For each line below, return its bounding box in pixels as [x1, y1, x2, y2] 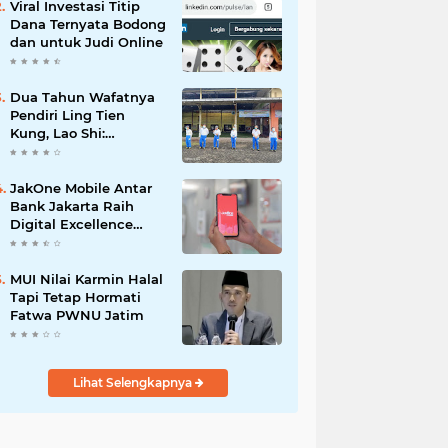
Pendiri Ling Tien [10, 107, 125, 123]
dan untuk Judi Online [10, 34, 163, 50]
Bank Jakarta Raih [10, 198, 134, 214]
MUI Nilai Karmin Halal [10, 271, 163, 287]
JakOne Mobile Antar [10, 180, 152, 196]
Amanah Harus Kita [10, 143, 143, 159]
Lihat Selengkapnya [72, 375, 195, 390]
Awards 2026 [10, 234, 98, 250]
